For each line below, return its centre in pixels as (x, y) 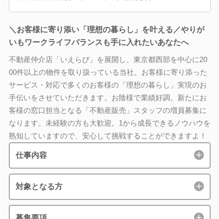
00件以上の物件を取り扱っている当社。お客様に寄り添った (108, 72)
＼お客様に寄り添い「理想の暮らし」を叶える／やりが (106, 29)
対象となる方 (39, 186)
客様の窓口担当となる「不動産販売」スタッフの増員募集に (108, 110)
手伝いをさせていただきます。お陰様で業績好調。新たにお (108, 98)
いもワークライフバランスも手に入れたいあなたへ (99, 42)
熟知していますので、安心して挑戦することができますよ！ (108, 136)
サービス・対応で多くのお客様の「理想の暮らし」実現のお (108, 85)
